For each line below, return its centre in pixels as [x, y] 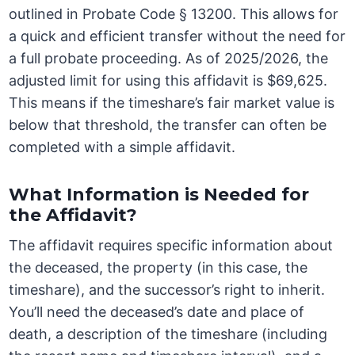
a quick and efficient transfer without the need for [177, 36]
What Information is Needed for [159, 195]
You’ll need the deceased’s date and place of [157, 312]
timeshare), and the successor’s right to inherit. [167, 290]
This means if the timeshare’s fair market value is [172, 103]
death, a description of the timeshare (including [168, 334]
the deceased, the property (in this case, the [158, 268]
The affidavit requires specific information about [171, 246]
